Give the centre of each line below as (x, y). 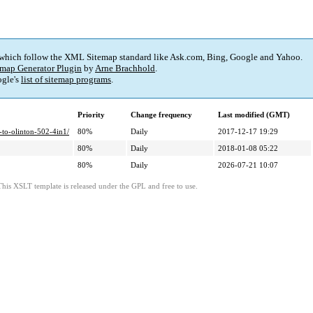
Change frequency (161, 115)
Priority (91, 115)
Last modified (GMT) (254, 115)
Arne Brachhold (125, 68)
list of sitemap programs (66, 80)
